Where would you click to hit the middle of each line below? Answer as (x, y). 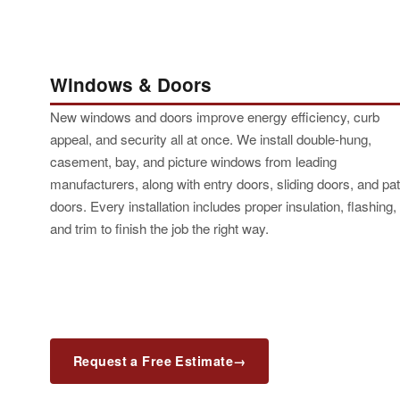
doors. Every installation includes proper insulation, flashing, (223, 205)
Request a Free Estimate (153, 361)
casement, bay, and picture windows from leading (193, 161)
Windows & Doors (131, 85)
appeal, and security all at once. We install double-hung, (211, 138)
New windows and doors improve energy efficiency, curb (215, 116)
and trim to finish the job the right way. (159, 228)
